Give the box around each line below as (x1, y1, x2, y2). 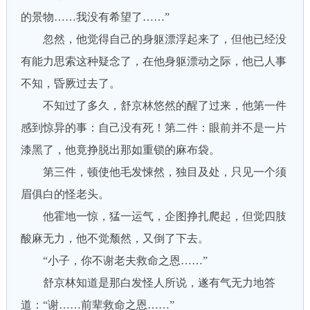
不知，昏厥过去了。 (20, 77, 120, 89)
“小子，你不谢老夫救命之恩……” (20, 255, 208, 266)
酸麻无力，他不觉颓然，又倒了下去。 (20, 232, 209, 244)
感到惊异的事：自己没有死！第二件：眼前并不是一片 (20, 122, 286, 134)
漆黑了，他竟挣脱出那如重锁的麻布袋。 (20, 144, 220, 156)
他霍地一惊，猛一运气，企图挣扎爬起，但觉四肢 (20, 210, 286, 222)
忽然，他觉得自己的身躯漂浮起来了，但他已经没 (20, 33, 286, 45)
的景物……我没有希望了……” (20, 11, 170, 23)
